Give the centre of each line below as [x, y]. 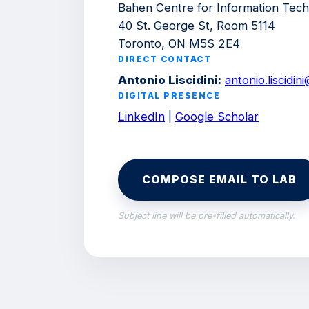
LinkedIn [141, 117]
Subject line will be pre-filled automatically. [207, 216]
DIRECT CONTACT [165, 59]
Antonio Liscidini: [170, 80]
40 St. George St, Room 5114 [197, 26]
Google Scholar [217, 117]
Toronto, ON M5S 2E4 [179, 44]
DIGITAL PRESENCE [169, 96]
